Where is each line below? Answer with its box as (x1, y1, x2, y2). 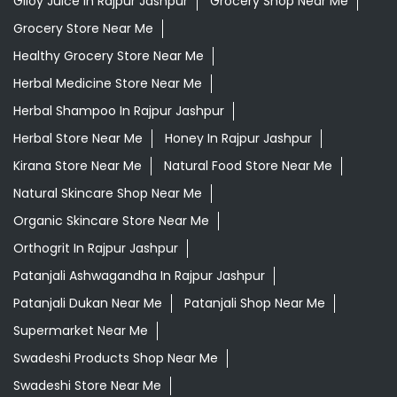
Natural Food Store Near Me (164, 157, 332, 175)
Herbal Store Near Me (13, 129, 143, 148)
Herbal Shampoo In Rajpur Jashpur (13, 102, 224, 121)
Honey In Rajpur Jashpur (165, 129, 312, 148)
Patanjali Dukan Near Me (13, 294, 162, 313)
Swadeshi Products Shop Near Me (13, 349, 218, 368)
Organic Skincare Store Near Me (13, 212, 209, 230)
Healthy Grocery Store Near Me (13, 47, 204, 66)
